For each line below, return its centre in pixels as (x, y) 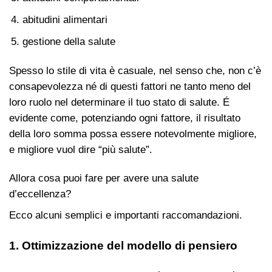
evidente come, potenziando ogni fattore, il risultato (125, 118)
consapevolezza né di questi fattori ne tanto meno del (130, 86)
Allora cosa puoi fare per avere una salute (104, 178)
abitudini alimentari (65, 19)
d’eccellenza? (40, 194)
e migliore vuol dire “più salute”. (81, 149)
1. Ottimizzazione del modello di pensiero (123, 245)
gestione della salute (69, 41)
